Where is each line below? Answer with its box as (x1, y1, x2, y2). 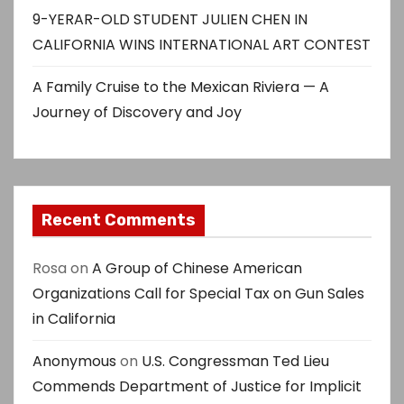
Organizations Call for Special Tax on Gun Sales (32, 283, 364, 304)
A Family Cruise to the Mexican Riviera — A (32, 77, 329, 97)
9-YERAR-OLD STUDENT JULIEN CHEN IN (32, 9, 308, 30)
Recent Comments (41, 210, 196, 230)
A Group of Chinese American (92, 258, 302, 279)
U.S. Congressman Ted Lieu (142, 351, 329, 372)
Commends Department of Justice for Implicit (32, 376, 362, 397)
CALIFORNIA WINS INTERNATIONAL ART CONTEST (32, 34, 371, 55)
